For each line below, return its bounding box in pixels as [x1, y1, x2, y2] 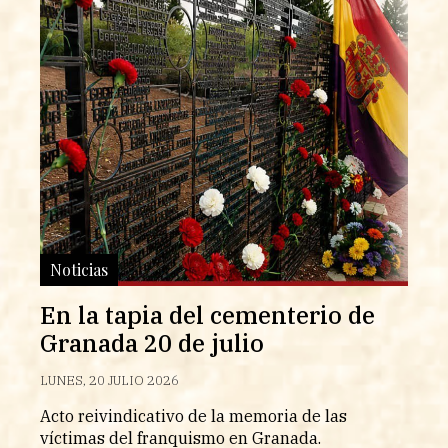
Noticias [50, 258, 108, 280]
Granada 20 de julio [40, 326, 264, 359]
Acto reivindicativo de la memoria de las [40, 405, 347, 426]
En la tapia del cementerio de [40, 298, 375, 331]
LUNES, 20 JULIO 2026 [40, 371, 179, 389]
